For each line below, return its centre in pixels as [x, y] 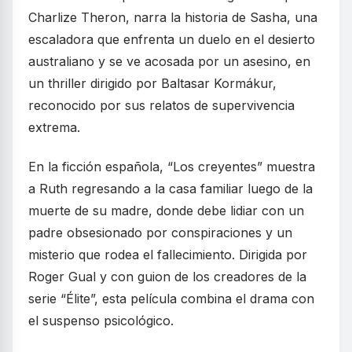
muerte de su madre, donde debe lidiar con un [166, 211]
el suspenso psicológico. [101, 321]
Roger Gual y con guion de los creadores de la [167, 277]
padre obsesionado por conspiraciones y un [160, 233]
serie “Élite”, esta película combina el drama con [171, 299]
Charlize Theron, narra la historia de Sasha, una [173, 18]
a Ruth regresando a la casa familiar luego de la [170, 189]
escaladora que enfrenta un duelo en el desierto [172, 40]
